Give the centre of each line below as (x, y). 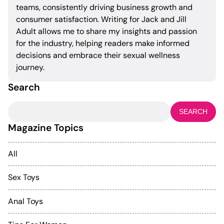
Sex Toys (24, 177)
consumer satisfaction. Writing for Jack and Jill (101, 19)
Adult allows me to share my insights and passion (106, 31)
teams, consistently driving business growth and (104, 7)
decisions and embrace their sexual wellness (98, 55)
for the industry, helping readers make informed (103, 43)
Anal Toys (25, 201)
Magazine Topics (46, 127)
